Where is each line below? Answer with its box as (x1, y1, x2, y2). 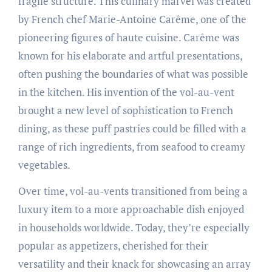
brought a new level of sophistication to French (18, 103, 233, 117)
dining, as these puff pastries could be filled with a (18, 121, 246, 135)
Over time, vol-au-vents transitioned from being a (18, 183, 248, 198)
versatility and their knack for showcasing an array (18, 256, 251, 271)
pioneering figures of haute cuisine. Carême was (18, 30, 239, 44)
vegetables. (18, 157, 70, 172)
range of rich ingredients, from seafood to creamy (18, 139, 245, 154)
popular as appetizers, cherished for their (18, 238, 208, 253)
